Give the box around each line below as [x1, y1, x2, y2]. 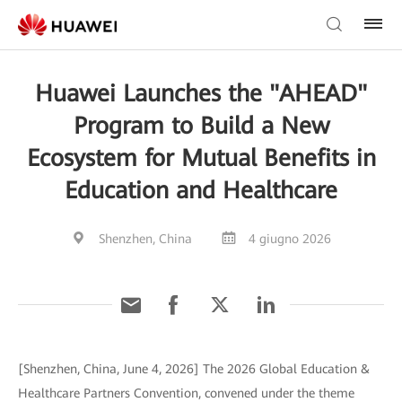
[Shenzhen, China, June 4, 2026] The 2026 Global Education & [18, 362, 370, 376]
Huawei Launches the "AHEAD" [35, 80, 367, 107]
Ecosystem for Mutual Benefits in [26, 144, 376, 171]
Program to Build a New [73, 112, 329, 139]
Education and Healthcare [65, 177, 337, 204]
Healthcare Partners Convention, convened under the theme [18, 386, 354, 400]
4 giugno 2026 [248, 232, 331, 246]
